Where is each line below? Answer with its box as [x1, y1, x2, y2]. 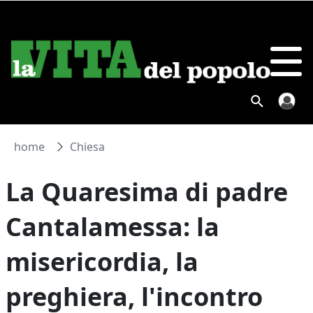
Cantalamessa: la [6, 210, 220, 244]
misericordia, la [6, 245, 199, 279]
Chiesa [70, 139, 105, 154]
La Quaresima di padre [6, 175, 289, 209]
